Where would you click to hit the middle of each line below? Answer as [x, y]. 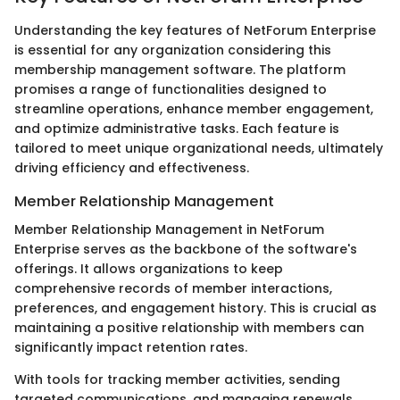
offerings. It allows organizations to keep [149, 268]
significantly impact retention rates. [131, 347]
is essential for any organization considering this [173, 50]
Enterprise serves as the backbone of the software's [186, 249]
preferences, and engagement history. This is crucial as [196, 308]
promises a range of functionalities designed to [171, 89]
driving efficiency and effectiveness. [132, 167]
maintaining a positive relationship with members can [189, 327]
